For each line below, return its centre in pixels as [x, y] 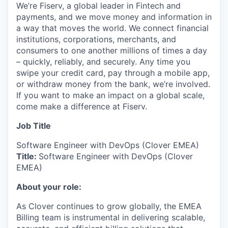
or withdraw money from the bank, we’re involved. [113, 84]
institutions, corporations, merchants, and [96, 39]
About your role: [49, 187]
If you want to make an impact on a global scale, [110, 95]
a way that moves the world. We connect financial [112, 28]
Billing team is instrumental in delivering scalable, [111, 217]
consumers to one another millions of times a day [112, 50]
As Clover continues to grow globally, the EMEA [109, 206]
